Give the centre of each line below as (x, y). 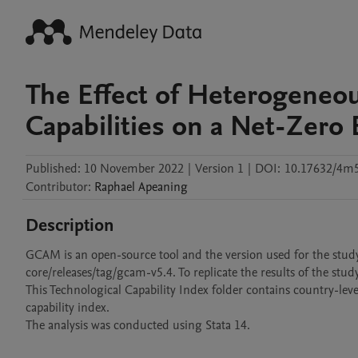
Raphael (115, 187)
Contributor (57, 187)
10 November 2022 (134, 169)
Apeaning (163, 187)
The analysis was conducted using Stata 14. (138, 325)
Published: (53, 169)
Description (70, 225)
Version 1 (219, 169)
